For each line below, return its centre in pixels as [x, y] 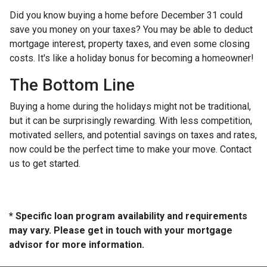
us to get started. [45, 164]
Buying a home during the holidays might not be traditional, [130, 107]
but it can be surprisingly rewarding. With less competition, [131, 121]
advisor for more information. [77, 245]
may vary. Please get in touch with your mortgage [121, 231]
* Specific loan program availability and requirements [128, 216]
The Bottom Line [72, 85]
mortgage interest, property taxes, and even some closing [130, 44]
